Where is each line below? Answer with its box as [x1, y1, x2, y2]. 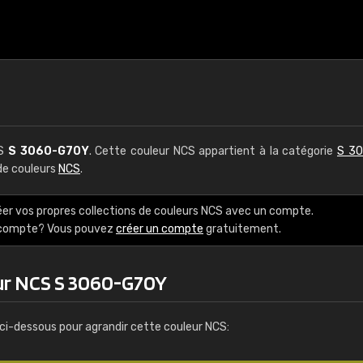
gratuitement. [203, 222, 281, 236]
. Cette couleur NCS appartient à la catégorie [88, 144, 338, 158]
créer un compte [116, 222, 203, 236]
